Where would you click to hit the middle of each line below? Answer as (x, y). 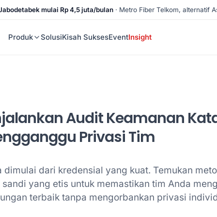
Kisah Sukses (85, 37)
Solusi (52, 37)
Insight (140, 37)
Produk (21, 37)
